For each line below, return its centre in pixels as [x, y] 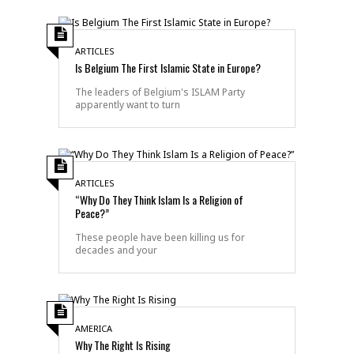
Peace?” [92, 213]
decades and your [116, 250]
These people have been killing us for [160, 237]
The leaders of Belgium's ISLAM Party [160, 92]
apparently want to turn [128, 104]
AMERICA [94, 328]
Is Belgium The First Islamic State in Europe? [168, 67]
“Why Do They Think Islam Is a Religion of [159, 199]
